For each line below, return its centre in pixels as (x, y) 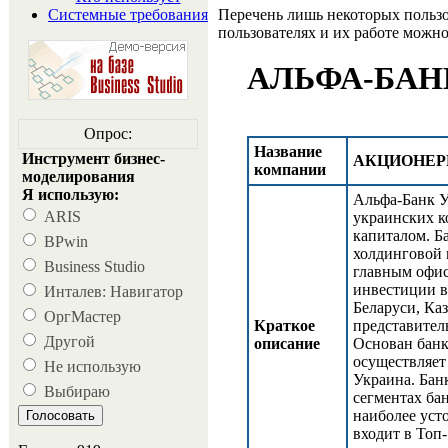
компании (290, 170)
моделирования (78, 176)
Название (288, 152)
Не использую (92, 366)
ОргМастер (82, 316)
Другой (69, 341)
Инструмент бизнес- (93, 158)
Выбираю (77, 391)
